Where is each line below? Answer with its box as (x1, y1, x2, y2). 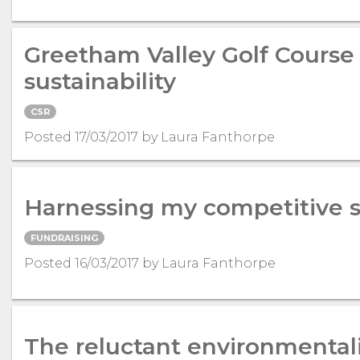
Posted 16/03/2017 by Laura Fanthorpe (24, 255, 276, 271)
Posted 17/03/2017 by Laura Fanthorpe (24, 129, 275, 145)
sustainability (24, 67, 176, 96)
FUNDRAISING (31, 231, 98, 243)
